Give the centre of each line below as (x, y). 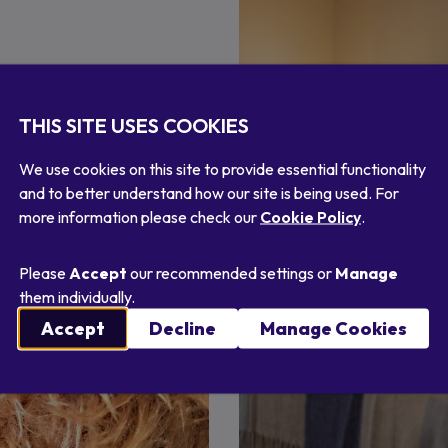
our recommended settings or (231, 272)
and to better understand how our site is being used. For (209, 192)
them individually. (77, 296)
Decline (182, 327)
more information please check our (139, 216)
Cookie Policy (310, 216)
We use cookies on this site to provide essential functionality (222, 168)
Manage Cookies (333, 327)
